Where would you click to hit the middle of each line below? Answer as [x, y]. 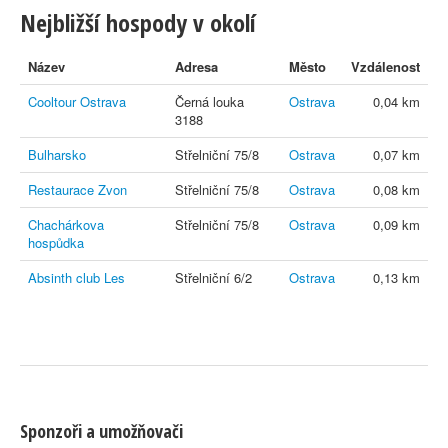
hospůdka [56, 242]
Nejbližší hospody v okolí [138, 22]
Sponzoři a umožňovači [101, 431]
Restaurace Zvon [77, 189]
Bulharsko [57, 154]
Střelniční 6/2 [213, 277]
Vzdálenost [385, 66]
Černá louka [209, 101]
